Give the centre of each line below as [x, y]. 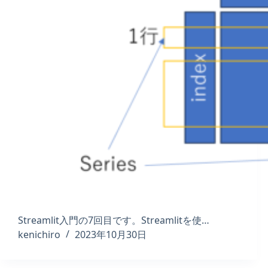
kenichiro [39, 235]
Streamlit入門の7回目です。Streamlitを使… [114, 220]
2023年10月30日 [111, 235]
